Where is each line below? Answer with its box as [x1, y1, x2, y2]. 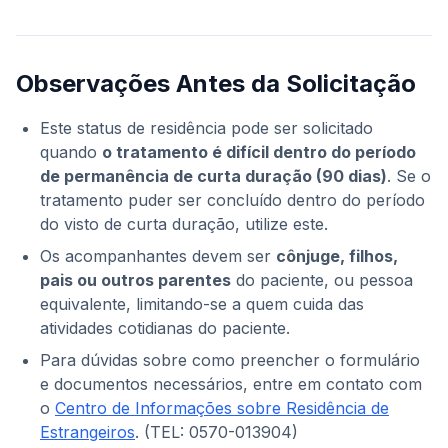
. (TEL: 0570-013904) [135, 422, 298, 443]
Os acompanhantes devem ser [40, 246, 276, 267]
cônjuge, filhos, [276, 246, 398, 267]
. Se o [387, 166, 431, 187]
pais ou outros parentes [40, 270, 231, 291]
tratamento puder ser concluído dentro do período [40, 190, 425, 211]
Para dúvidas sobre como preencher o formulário [40, 350, 420, 371]
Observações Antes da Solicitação [16, 69, 416, 99]
